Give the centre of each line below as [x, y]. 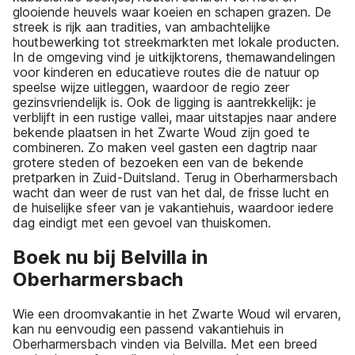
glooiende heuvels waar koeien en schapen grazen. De [172, 12]
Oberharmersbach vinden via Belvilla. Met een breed [165, 344]
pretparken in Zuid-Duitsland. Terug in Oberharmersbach [175, 178]
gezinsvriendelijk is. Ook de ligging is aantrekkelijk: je [164, 103]
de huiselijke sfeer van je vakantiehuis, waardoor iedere [173, 208]
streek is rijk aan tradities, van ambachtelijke [141, 27]
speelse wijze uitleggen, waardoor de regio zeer [151, 88]
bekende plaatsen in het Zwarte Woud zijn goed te [161, 133]
